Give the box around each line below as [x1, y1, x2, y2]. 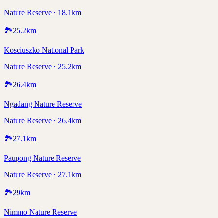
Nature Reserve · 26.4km [4, 116, 81, 125]
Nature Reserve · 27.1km [4, 170, 81, 179]
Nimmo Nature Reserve [4, 207, 77, 216]
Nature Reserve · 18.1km [4, 8, 81, 17]
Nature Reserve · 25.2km [4, 62, 81, 71]
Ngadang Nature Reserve [4, 99, 82, 108]
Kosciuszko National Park [4, 45, 84, 54]
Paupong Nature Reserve [4, 153, 81, 162]
